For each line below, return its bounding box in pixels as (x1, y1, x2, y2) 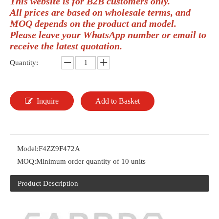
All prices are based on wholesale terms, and (10, 7, 191, 18)
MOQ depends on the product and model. (10, 18, 176, 29)
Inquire (37, 97, 59, 105)
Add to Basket (95, 97, 140, 105)
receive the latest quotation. (10, 41, 122, 51)
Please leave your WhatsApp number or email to (10, 29, 206, 40)
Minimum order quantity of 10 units (36, 157, 146, 165)
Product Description (18, 179, 78, 187)
